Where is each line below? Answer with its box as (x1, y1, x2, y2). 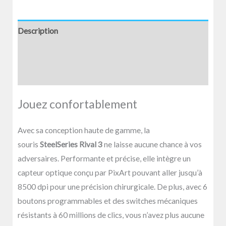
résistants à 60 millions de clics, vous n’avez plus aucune (18, 210, 204, 220)
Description (18, 26, 58, 35)
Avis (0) (18, 70, 43, 79)
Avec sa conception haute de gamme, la (18, 126, 150, 135)
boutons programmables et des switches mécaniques (18, 196, 198, 206)
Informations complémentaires (18, 48, 124, 58)
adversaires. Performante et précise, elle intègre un (18, 154, 191, 163)
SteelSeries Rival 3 (40, 140, 102, 149)
